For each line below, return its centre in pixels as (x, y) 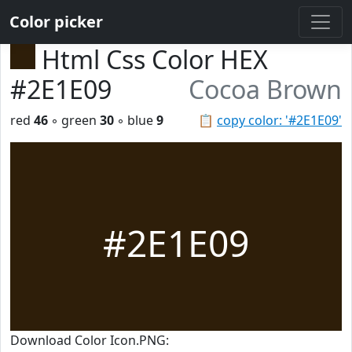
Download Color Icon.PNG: (90, 340)
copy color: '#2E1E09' (279, 120)
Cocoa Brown (265, 89)
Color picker (56, 22)
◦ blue (135, 120)
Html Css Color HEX (155, 59)
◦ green (74, 120)
